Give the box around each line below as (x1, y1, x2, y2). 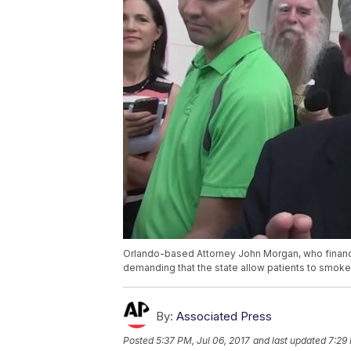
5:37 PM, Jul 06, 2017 (156, 335, 250, 347)
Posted (123, 335, 156, 347)
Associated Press (176, 309, 272, 324)
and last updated (253, 335, 326, 347)
